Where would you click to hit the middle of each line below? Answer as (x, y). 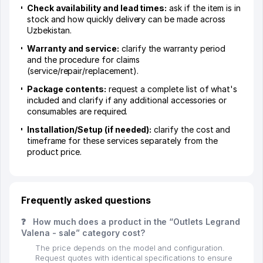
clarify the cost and (191, 130)
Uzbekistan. (49, 31)
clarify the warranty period (172, 49)
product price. (54, 152)
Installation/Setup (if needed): (89, 130)
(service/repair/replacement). (83, 71)
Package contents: (66, 89)
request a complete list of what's (172, 89)
